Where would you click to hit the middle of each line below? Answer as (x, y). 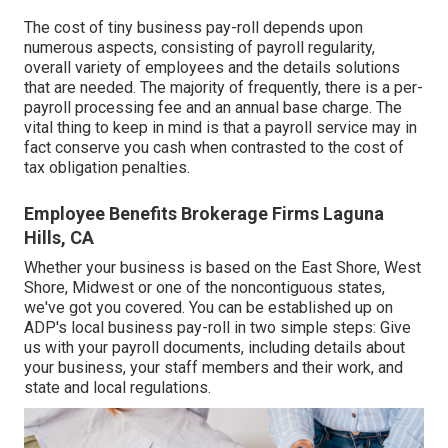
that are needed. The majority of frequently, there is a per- (223, 87)
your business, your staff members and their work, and (213, 367)
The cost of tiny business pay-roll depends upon (193, 27)
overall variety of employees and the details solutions (212, 67)
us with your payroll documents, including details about (214, 347)
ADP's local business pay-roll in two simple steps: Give (217, 327)
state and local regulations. (117, 387)
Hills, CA (59, 237)
